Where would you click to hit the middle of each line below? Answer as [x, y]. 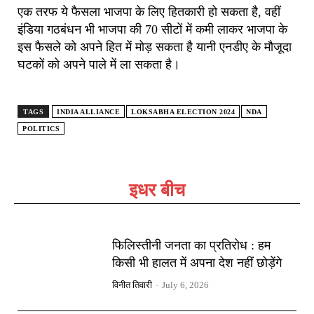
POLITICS [41, 128]
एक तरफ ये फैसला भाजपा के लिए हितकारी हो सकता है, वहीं [149, 12]
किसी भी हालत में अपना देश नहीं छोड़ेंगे [197, 262]
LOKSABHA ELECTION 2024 [183, 111]
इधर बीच [157, 190]
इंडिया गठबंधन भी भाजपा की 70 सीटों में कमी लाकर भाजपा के [152, 29]
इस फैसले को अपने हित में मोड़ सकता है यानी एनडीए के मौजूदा [155, 47]
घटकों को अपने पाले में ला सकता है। [99, 64]
